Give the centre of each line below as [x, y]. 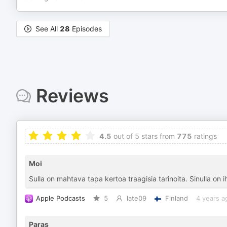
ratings [204, 136]
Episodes [86, 29]
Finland [176, 198]
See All [48, 29]
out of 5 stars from [143, 136]
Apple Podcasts [61, 198]
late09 [136, 198]
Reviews [72, 96]
